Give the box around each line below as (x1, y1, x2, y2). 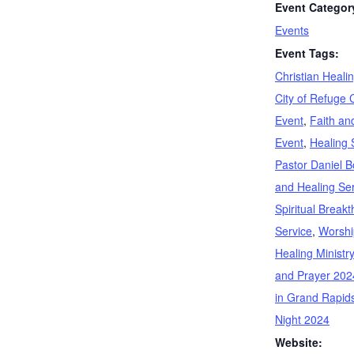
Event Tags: (275, 45, 339, 61)
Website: (275, 334, 322, 350)
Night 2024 (275, 311, 330, 327)
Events (275, 22, 309, 38)
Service (275, 223, 312, 239)
